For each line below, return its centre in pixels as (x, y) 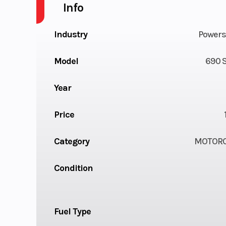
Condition (73, 168)
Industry (70, 34)
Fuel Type (72, 211)
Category (71, 141)
